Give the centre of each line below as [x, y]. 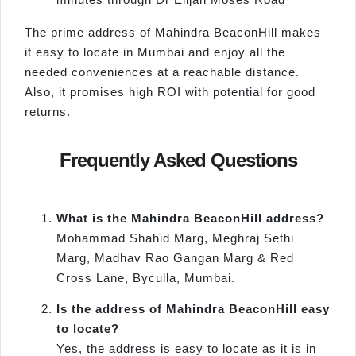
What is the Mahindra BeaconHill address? [190, 218]
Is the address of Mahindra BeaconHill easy [193, 308]
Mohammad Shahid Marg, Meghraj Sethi [175, 238]
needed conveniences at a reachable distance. [162, 72]
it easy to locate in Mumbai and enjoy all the [155, 52]
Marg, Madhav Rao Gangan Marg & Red [175, 257]
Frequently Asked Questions [178, 160]
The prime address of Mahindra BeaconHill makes [173, 33]
